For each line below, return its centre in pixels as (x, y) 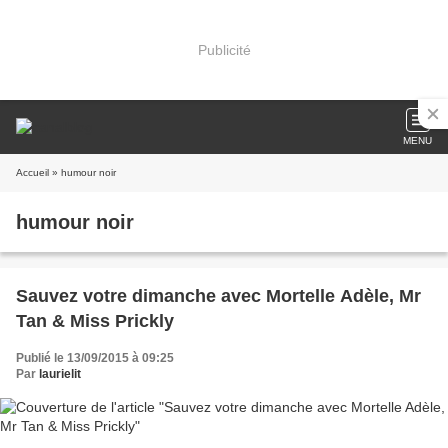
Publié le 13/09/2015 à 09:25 (95, 358)
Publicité (224, 49)
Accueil (32, 172)
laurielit (60, 374)
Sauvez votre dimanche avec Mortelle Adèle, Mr (218, 296)
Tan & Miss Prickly (95, 321)
